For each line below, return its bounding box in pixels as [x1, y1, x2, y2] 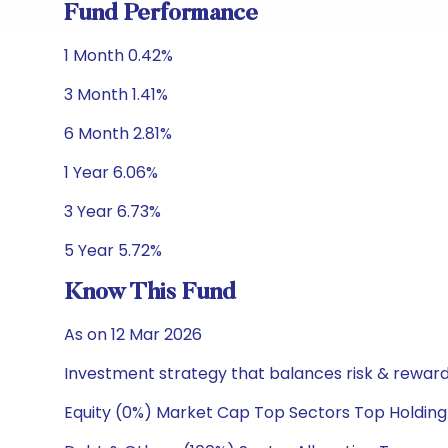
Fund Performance [64, 2, 258, 26]
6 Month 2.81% [64, 122, 172, 145]
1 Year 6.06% [64, 161, 158, 184]
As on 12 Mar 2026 [64, 323, 202, 346]
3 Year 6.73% [64, 200, 161, 223]
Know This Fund [64, 281, 236, 305]
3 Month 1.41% [64, 83, 168, 106]
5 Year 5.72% [64, 239, 162, 262]
